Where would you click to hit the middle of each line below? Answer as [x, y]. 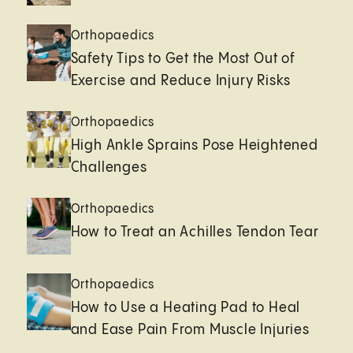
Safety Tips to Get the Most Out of [183, 59]
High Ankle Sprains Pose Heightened [194, 146]
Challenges [109, 168]
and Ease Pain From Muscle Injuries [190, 330]
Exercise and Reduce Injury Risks [181, 81]
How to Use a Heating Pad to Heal [186, 308]
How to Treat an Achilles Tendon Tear [195, 232]
